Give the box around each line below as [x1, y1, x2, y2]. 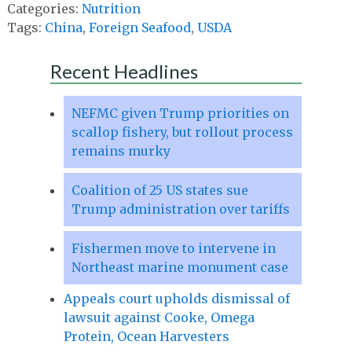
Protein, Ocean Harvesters [63, 328, 229, 344]
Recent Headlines [49, 59, 198, 82]
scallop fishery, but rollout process [71, 123, 293, 140]
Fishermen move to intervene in [71, 240, 276, 256]
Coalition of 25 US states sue [71, 181, 248, 198]
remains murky [71, 142, 170, 159]
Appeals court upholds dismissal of [63, 290, 290, 306]
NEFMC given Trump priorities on [71, 104, 289, 121]
